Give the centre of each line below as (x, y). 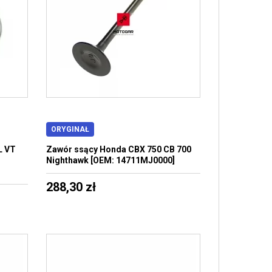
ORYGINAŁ (70, 129)
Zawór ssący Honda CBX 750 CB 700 (118, 149)
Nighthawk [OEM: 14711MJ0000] (110, 160)
